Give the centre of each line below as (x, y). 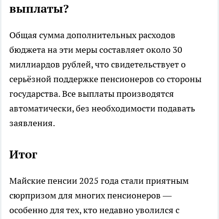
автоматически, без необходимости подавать (102, 108)
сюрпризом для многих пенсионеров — (90, 195)
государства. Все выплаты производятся (92, 93)
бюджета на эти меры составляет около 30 (96, 49)
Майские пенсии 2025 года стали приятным (99, 180)
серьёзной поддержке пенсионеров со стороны (105, 79)
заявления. (32, 123)
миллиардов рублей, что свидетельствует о (98, 64)
